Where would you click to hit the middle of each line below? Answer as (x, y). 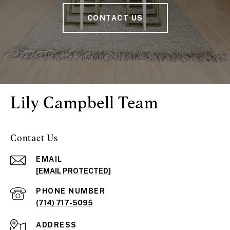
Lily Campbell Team (84, 103)
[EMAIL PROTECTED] (73, 171)
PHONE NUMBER (71, 191)
